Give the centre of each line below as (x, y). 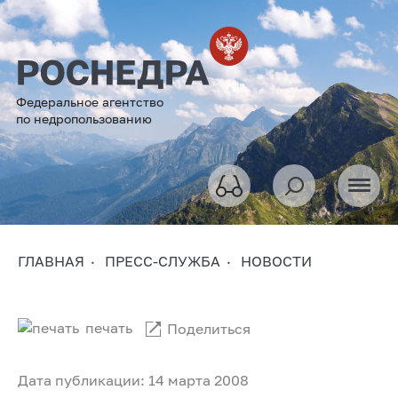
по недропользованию (84, 118)
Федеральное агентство (90, 101)
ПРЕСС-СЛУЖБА (163, 261)
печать (109, 327)
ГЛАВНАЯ (51, 261)
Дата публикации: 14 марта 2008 (133, 380)
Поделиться (209, 328)
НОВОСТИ (276, 261)
